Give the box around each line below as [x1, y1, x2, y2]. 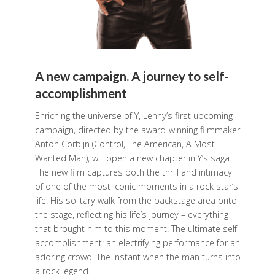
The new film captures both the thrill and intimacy [34, 166, 232, 179]
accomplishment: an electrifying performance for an [34, 237, 240, 249]
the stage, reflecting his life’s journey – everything [34, 209, 228, 221]
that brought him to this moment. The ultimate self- [34, 223, 240, 235]
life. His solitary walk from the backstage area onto [34, 195, 237, 207]
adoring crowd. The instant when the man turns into [34, 251, 241, 263]
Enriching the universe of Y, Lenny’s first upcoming [34, 110, 233, 122]
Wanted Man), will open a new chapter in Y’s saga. [34, 152, 231, 165]
